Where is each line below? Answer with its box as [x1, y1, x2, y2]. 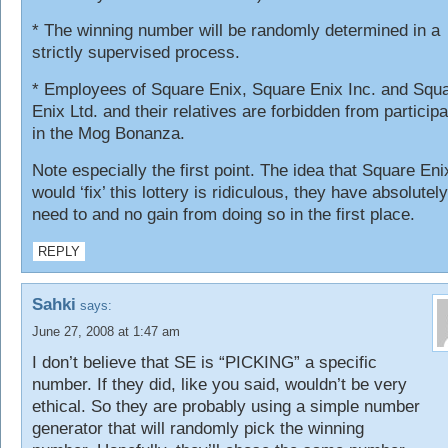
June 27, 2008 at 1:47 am [32, 324, 180, 339]
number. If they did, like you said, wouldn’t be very [32, 375, 407, 394]
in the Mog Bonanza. [32, 124, 185, 143]
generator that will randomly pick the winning [32, 419, 364, 438]
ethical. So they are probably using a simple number [32, 397, 420, 416]
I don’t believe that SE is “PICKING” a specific [32, 353, 377, 372]
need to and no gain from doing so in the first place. [32, 205, 415, 224]
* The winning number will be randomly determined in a [32, 21, 440, 40]
